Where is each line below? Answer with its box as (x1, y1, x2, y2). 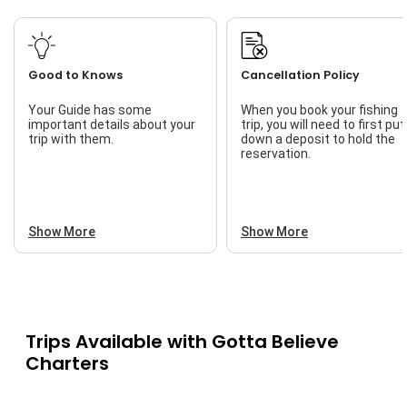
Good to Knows (28, 67, 123, 84)
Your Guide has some (28, 103, 152, 118)
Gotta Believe (211, 329, 339, 355)
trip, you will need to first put (241, 117, 405, 133)
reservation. (241, 146, 311, 162)
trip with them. (28, 132, 114, 147)
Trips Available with (25, 329, 212, 355)
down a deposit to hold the (241, 132, 395, 147)
